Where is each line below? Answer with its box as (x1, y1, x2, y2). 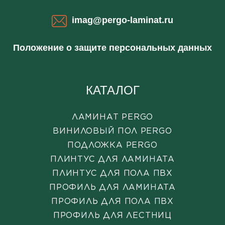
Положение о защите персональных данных (13, 43, 212, 53)
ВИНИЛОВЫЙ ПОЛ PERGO (53, 126, 172, 136)
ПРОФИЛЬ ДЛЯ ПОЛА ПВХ (51, 196, 174, 206)
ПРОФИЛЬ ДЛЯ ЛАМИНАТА (49, 182, 176, 192)
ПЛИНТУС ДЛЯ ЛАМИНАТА (50, 154, 175, 164)
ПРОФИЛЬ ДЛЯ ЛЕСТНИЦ (53, 210, 172, 220)
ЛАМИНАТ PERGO (71, 112, 154, 122)
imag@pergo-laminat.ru (72, 15, 173, 25)
